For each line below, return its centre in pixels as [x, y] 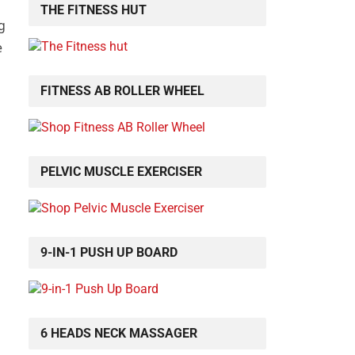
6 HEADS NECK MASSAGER [119, 334]
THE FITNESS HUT [94, 10]
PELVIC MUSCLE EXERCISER [121, 172]
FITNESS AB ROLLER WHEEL [122, 91]
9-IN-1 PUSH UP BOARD [109, 253]
